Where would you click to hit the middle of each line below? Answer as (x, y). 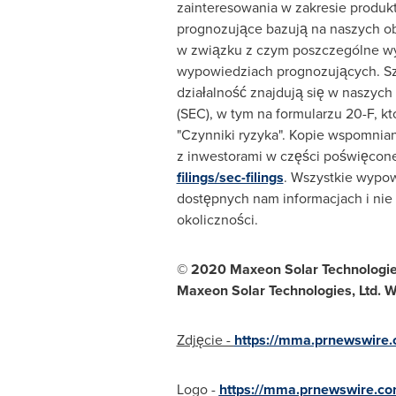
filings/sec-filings (230, 177)
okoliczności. (217, 220)
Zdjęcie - (205, 340)
